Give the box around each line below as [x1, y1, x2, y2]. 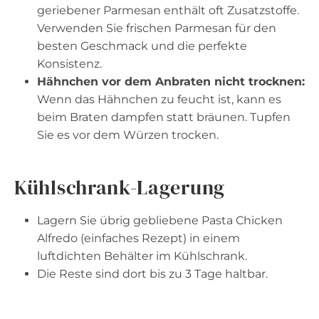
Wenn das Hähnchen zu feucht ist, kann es [37, 92, 281, 106]
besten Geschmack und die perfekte [37, 38, 247, 53]
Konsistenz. [37, 56, 102, 70]
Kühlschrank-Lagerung [14, 173, 225, 201]
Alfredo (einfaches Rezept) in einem [37, 231, 240, 245]
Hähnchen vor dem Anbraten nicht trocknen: [37, 74, 305, 88]
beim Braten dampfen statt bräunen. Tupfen [37, 110, 291, 124]
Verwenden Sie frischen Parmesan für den [37, 21, 276, 35]
